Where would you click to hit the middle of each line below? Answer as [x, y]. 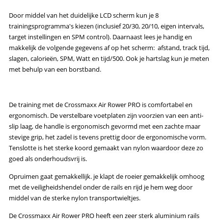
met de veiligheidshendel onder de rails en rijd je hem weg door [101, 187]
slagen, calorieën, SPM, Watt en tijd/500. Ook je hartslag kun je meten [109, 58]
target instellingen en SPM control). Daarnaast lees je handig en [100, 37]
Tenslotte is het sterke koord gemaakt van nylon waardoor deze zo [106, 148]
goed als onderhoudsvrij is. [48, 158]
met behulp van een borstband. [55, 69]
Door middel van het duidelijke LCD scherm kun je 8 [84, 15]
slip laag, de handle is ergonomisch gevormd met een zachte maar [105, 126]
